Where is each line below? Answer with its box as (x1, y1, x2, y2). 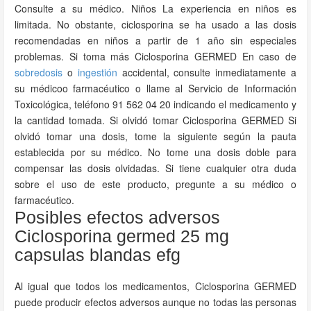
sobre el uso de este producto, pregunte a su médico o (15, 177, 296, 191)
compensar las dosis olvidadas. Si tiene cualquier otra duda (15, 161, 296, 175)
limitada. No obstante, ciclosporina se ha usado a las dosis (15, 17, 296, 31)
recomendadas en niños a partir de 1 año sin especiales (15, 33, 296, 47)
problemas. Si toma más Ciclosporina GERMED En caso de (15, 49, 296, 63)
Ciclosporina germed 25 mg (15, 226, 229, 246)
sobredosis (15, 65, 62, 79)
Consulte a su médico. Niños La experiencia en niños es (15, 1, 296, 15)
